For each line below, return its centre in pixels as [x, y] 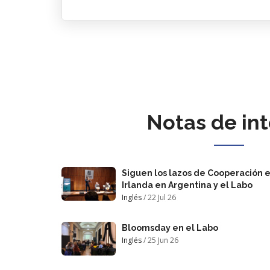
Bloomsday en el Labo [170, 228]
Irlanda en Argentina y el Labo [187, 185]
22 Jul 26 [162, 197]
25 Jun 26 [163, 240]
